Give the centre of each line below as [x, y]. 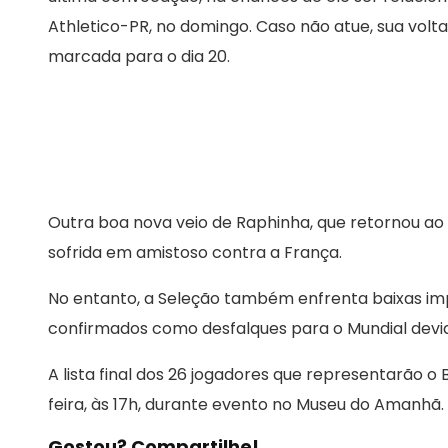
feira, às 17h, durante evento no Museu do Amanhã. [246, 405]
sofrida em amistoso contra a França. [195, 253]
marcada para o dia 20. [139, 57]
